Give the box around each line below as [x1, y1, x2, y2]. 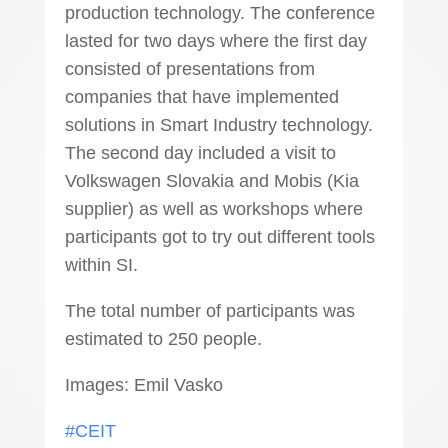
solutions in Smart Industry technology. [64, 115, 373, 135]
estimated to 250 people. [64, 329, 262, 349]
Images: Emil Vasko [64, 375, 223, 395]
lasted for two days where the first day [64, 31, 367, 51]
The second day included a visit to [64, 143, 336, 163]
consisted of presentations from [64, 59, 315, 79]
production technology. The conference [64, 3, 375, 23]
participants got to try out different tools [64, 227, 375, 247]
